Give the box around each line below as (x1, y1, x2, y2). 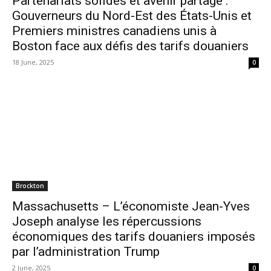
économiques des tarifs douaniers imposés (12, 229, 255, 244)
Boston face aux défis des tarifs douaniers (12, 39, 249, 54)
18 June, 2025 (12, 57, 54, 67)
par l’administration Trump (12, 244, 160, 260)
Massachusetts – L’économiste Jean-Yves (12, 199, 250, 214)
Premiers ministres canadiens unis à (12, 24, 217, 39)
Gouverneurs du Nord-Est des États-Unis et (12, 8, 252, 24)
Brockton (16, 181, 44, 191)
